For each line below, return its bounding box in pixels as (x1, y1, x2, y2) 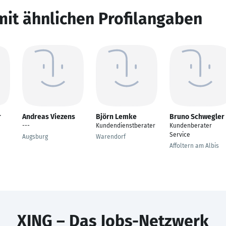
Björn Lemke (96, 112, 137, 121)
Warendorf (96, 133, 126, 140)
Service (169, 131, 190, 138)
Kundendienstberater (96, 122, 155, 129)
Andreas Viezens (22, 112, 75, 121)
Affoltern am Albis (169, 142, 219, 149)
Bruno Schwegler (169, 112, 224, 121)
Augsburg (22, 133, 48, 140)
